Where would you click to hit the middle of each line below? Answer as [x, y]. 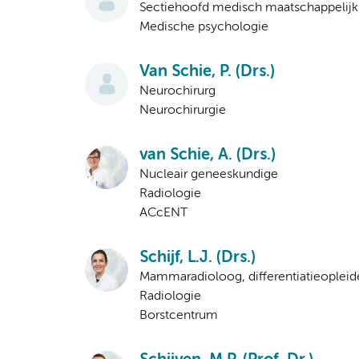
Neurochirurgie [183, 111]
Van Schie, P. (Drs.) [207, 72]
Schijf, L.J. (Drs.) [198, 258]
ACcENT [163, 214]
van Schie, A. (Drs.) [208, 155]
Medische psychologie [204, 28]
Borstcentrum [179, 316]
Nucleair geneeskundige [209, 175]
